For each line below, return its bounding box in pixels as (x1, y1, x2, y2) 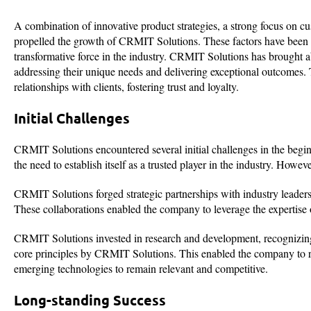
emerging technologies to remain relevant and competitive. (14, 261, 268, 276)
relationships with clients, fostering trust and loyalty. (14, 79, 242, 94)
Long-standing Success (14, 291, 166, 310)
